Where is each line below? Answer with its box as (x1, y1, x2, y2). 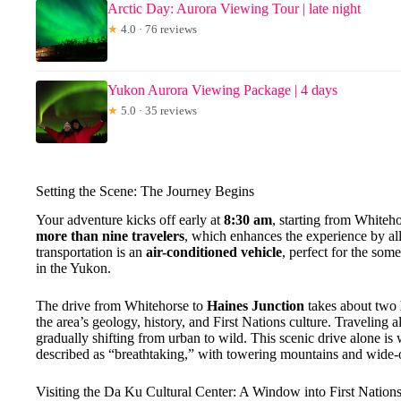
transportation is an (36, 244, 146, 260)
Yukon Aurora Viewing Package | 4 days (107, 81, 337, 98)
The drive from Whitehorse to (36, 298, 207, 314)
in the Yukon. (36, 260, 111, 277)
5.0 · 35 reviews (118, 103, 197, 117)
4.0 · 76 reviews (118, 21, 197, 36)
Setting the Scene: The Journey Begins (36, 183, 254, 199)
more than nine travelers (36, 228, 184, 244)
